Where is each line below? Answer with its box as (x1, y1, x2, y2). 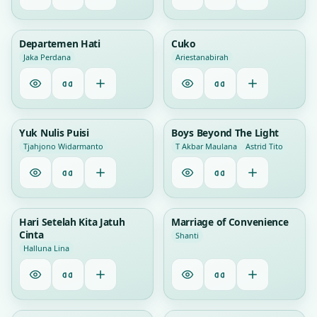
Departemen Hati (19, 37, 100, 50)
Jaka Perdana (23, 52, 71, 62)
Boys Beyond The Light (171, 126, 279, 139)
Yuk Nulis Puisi (19, 126, 89, 139)
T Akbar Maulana (175, 141, 237, 151)
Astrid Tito (246, 141, 283, 151)
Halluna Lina (23, 243, 69, 253)
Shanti (175, 230, 199, 241)
